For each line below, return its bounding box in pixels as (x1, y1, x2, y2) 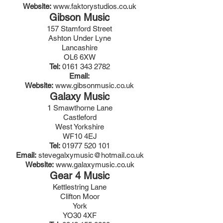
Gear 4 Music (50, 170, 110, 182)
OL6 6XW (63, 53, 96, 61)
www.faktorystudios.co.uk (53, 2, 136, 10)
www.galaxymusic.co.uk (55, 160, 134, 169)
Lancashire (61, 43, 98, 52)
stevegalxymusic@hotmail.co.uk (38, 151, 144, 159)
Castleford (63, 113, 97, 121)
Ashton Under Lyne (48, 34, 111, 42)
